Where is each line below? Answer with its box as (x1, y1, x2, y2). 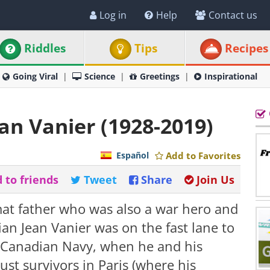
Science (84, 71, 115, 82)
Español (116, 149, 149, 161)
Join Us (196, 172, 234, 187)
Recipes (224, 40, 268, 56)
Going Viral (13, 71, 58, 82)
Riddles (24, 40, 66, 56)
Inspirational (204, 71, 257, 82)
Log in (99, 8, 127, 22)
